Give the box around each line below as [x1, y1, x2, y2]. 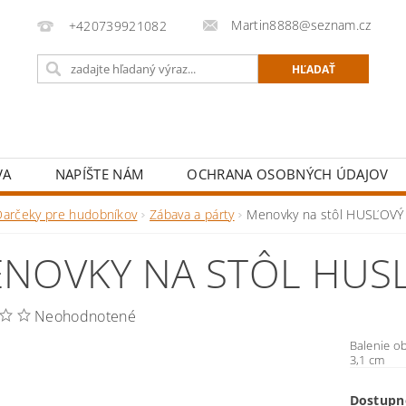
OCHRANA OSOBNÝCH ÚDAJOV [187, 165, 389, 183]
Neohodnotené [34, 306, 136, 326]
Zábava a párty [150, 206, 235, 223]
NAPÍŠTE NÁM [54, 165, 144, 183]
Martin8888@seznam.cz [231, 16, 372, 34]
